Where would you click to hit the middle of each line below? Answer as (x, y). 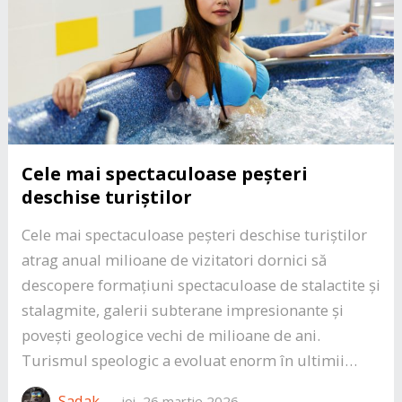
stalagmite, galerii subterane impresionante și (182, 310)
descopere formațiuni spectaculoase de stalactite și (201, 284)
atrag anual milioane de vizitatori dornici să (174, 259)
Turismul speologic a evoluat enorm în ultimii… (189, 360)
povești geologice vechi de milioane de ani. (170, 335)
